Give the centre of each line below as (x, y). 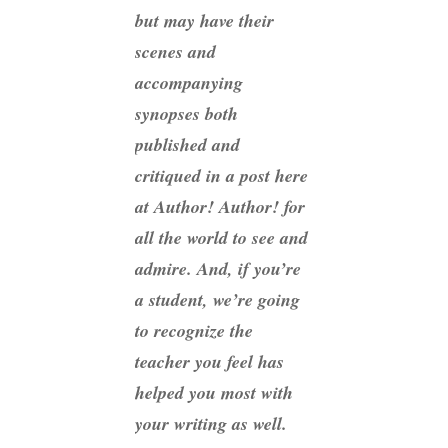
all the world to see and (221, 238)
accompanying (189, 83)
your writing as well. (211, 424)
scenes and (175, 52)
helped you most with (214, 393)
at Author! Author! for (220, 207)
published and (187, 145)
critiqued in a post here (221, 176)
